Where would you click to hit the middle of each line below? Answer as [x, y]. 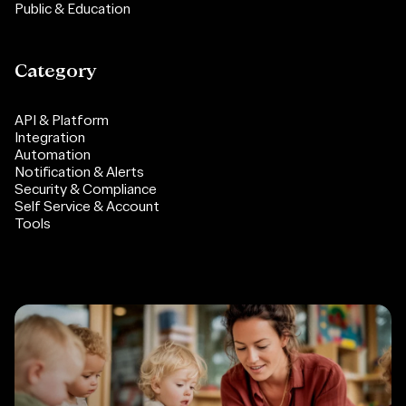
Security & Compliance [86, 189]
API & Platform [62, 120]
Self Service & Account [87, 206]
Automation [53, 155]
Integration [50, 137]
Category [56, 72]
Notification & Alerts [79, 172]
